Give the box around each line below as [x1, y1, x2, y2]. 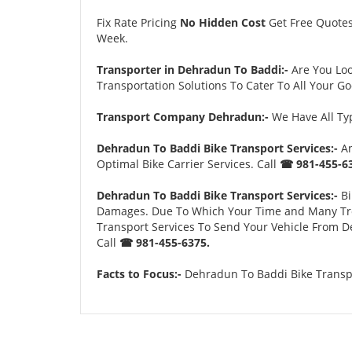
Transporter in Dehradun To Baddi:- [97, 61, 291, 77]
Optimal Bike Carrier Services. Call [97, 156, 280, 171]
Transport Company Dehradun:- [97, 108, 269, 124]
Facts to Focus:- [97, 266, 181, 281]
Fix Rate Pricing [97, 14, 180, 30]
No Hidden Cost [180, 14, 266, 30]
